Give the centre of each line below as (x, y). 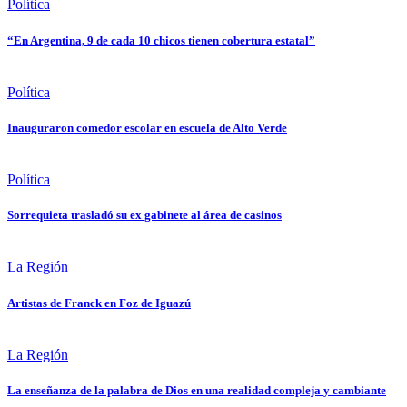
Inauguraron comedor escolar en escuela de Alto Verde (147, 127)
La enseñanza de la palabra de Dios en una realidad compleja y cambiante (197, 390)
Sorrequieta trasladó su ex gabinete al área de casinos (144, 215)
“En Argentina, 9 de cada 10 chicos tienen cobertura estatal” (161, 40)
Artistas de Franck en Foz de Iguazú (99, 303)
